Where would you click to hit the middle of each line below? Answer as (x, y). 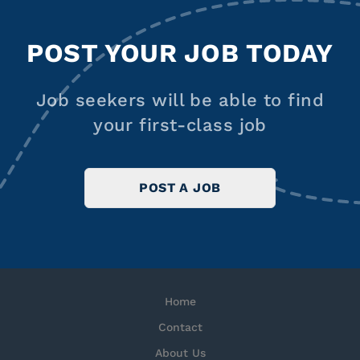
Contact (180, 327)
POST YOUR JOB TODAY (180, 53)
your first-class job (180, 125)
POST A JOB (180, 188)
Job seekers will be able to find (180, 100)
